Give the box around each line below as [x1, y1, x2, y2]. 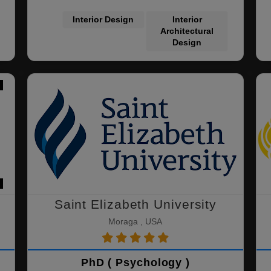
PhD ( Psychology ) [80, 256, 191, 269]
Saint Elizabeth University [54, 197, 217, 211]
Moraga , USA [108, 217, 163, 226]
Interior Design [73, 15, 134, 24]
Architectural [160, 26, 214, 36]
